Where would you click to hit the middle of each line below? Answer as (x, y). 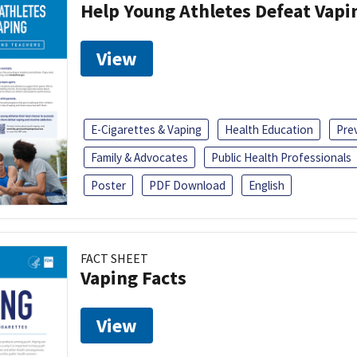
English (267, 185)
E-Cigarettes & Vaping (146, 129)
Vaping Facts (133, 277)
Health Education (269, 129)
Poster (108, 185)
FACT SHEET (114, 258)
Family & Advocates (139, 157)
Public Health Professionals (281, 157)
